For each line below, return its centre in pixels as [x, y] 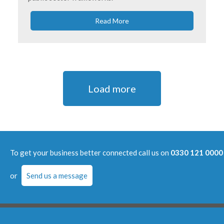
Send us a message [57, 175]
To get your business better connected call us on [90, 152]
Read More [112, 20]
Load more [112, 88]
